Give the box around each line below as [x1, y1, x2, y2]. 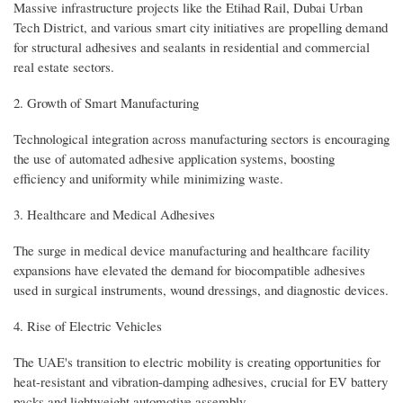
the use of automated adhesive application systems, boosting [13, 148, 335, 167]
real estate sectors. [13, 57, 114, 76]
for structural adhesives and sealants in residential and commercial [13, 37, 370, 56]
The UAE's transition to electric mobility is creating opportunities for [13, 352, 381, 371]
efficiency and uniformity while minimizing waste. [13, 168, 283, 187]
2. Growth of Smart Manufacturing [13, 93, 199, 112]
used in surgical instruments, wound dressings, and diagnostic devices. [13, 280, 389, 299]
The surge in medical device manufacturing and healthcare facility [13, 240, 370, 259]
